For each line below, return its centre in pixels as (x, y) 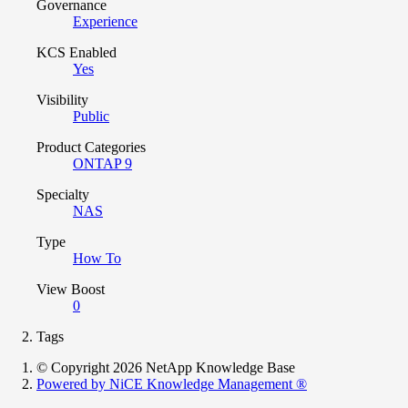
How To (97, 258)
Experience (105, 21)
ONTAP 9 (102, 163)
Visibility (62, 99)
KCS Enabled (76, 52)
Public (91, 116)
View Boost (71, 289)
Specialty (63, 194)
